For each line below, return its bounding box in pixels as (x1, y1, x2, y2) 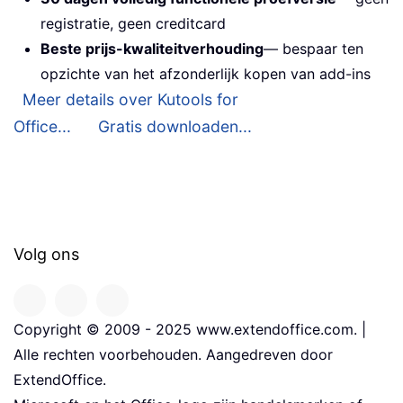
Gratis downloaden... (98, 117, 252, 137)
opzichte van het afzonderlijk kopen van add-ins (40, 65, 371, 84)
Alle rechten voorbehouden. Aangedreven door (13, 345, 333, 364)
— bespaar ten (264, 40, 363, 58)
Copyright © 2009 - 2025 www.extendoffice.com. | (13, 320, 366, 339)
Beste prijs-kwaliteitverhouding (40, 40, 264, 58)
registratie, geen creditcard (40, 14, 226, 33)
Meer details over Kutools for (22, 90, 238, 110)
